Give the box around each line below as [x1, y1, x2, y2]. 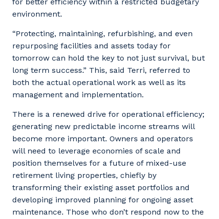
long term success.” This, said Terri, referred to [12, 65, 190, 75]
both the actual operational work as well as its [12, 77, 186, 87]
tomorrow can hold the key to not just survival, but [12, 53, 205, 63]
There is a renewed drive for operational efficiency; [12, 109, 204, 119]
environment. [12, 9, 62, 19]
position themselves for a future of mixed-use [12, 158, 186, 168]
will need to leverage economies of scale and [12, 146, 181, 155]
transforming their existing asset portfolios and [12, 182, 190, 192]
